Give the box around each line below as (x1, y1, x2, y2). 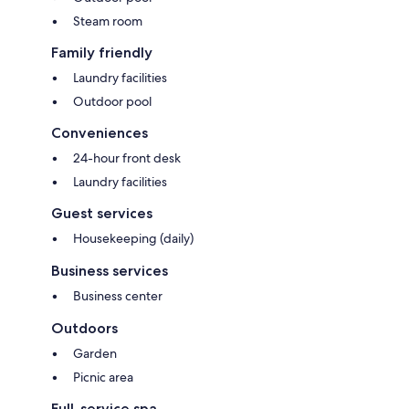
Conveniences (51, 123, 148, 142)
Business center (73, 287, 163, 304)
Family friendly (51, 43, 152, 61)
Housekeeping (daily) (73, 229, 194, 246)
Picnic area (73, 368, 133, 385)
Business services (51, 261, 168, 279)
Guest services (51, 204, 152, 222)
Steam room (73, 12, 142, 29)
